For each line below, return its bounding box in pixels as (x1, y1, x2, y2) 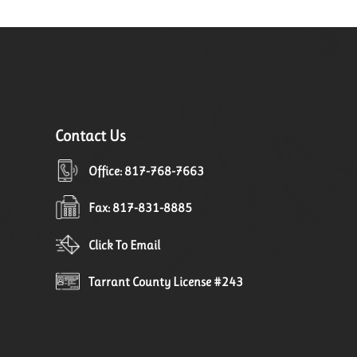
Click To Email (88, 237, 161, 253)
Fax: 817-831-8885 (88, 200, 193, 216)
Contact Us (54, 127, 126, 146)
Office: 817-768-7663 (88, 163, 205, 179)
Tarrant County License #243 (88, 273, 244, 289)
